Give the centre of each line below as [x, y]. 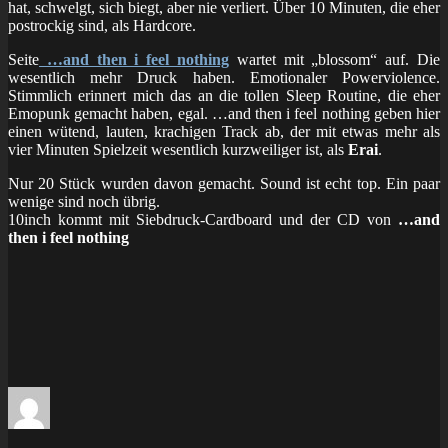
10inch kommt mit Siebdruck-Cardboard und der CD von [203, 219]
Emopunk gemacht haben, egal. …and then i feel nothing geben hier [224, 113]
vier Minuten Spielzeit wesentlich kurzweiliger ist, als [178, 149]
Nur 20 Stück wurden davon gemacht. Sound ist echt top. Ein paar [224, 183]
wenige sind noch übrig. [84, 201]
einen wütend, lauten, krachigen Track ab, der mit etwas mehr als [224, 131]
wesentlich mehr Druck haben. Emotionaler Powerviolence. [224, 77]
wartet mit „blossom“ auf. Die [334, 59]
